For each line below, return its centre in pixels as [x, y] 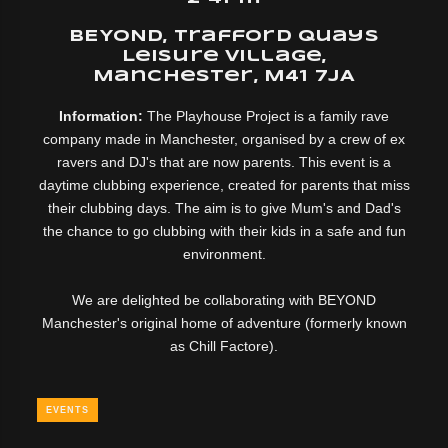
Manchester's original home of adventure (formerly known [224, 322]
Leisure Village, [224, 56]
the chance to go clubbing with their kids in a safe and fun [224, 230]
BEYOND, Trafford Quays [224, 36]
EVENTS [68, 409]
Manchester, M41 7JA [224, 76]
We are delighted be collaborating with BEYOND [224, 299]
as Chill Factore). [224, 345]
